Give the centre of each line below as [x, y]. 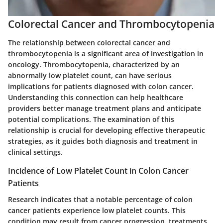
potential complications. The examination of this [91, 119]
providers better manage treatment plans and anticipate [105, 109]
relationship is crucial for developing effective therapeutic [107, 130]
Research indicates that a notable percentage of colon [100, 199]
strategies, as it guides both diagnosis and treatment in [103, 141]
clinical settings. [35, 152]
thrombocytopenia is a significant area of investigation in [106, 54]
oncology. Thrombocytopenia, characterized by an [94, 65]
